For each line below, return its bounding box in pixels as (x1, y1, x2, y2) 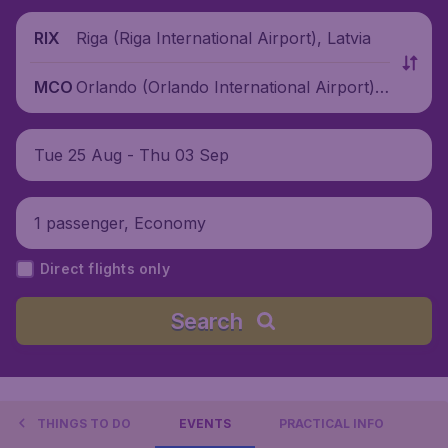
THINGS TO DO (37, 416, 131, 431)
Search (169, 308, 243, 334)
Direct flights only (40, 260, 170, 277)
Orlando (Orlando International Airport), (76, 76, 380, 97)
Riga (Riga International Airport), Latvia (76, 27, 371, 48)
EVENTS (179, 416, 231, 431)
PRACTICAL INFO (279, 416, 384, 431)
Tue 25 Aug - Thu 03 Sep (34, 144, 229, 165)
